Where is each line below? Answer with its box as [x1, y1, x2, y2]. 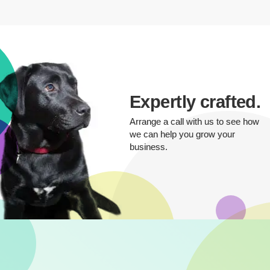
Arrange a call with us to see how [130, 116, 260, 127]
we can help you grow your [130, 128, 236, 139]
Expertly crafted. [130, 92, 261, 111]
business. [130, 141, 168, 152]
